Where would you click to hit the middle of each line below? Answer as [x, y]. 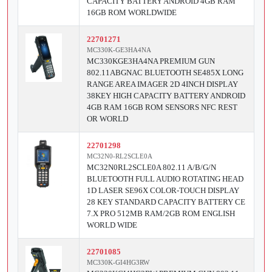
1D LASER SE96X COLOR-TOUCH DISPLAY [163, 191]
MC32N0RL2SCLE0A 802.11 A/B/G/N [151, 168]
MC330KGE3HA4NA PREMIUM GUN [151, 61]
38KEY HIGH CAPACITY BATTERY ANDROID [166, 96]
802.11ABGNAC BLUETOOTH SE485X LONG [165, 73]
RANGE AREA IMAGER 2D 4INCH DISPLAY [162, 84]
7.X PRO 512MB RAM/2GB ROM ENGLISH [161, 214]
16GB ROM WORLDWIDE [132, 13]
